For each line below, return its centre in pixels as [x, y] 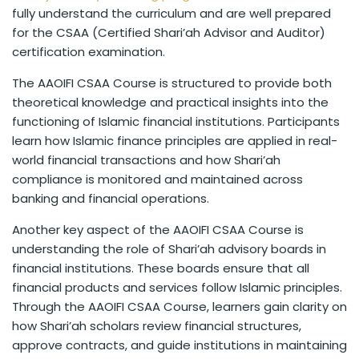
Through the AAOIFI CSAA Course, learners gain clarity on [179, 307]
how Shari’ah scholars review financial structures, [157, 326]
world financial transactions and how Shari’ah [146, 160]
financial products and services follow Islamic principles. [177, 288]
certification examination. [89, 52]
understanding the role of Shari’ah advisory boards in [169, 249]
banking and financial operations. [111, 199]
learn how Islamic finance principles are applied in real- [175, 141]
